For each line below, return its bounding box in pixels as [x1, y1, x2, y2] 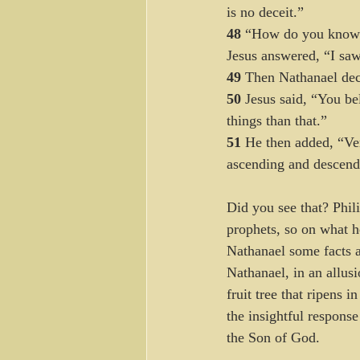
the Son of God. [227, 329, 324, 346]
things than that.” [227, 112, 331, 129]
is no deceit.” [227, 4, 304, 20]
